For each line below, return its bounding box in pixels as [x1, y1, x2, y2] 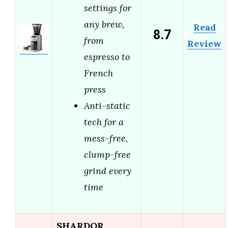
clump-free [84, 149, 131, 161]
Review [187, 38, 221, 50]
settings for [84, 2, 131, 14]
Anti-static [84, 100, 130, 112]
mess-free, [84, 132, 128, 145]
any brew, [84, 18, 124, 31]
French [84, 67, 113, 79]
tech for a [84, 116, 124, 128]
